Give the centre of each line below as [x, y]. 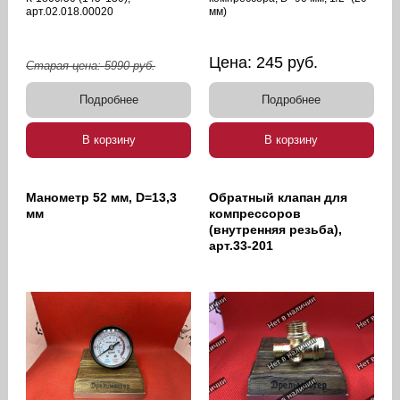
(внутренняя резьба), [275, 229]
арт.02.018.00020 [70, 11]
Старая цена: [66, 65]
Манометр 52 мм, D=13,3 [102, 197]
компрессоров [255, 213]
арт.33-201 [241, 245]
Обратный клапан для [278, 197]
